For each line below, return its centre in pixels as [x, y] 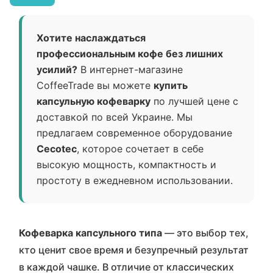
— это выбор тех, [205, 233]
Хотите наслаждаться [91, 38]
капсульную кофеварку [94, 101]
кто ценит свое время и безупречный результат [134, 250]
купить [171, 85]
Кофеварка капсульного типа [90, 233]
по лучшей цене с [194, 101]
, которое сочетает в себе [140, 149]
